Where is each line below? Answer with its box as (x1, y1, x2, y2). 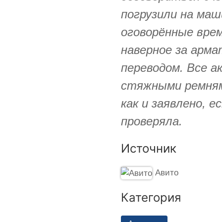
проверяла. (121, 114, 182, 128)
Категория (121, 190, 181, 205)
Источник (121, 141, 176, 156)
